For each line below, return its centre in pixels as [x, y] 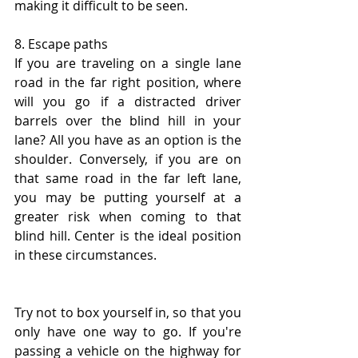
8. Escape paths [61, 44]
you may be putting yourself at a [128, 198]
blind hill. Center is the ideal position [128, 236]
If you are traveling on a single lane [128, 64]
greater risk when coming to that [128, 217]
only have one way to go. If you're [128, 332]
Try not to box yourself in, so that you [128, 313]
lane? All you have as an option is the [128, 140]
